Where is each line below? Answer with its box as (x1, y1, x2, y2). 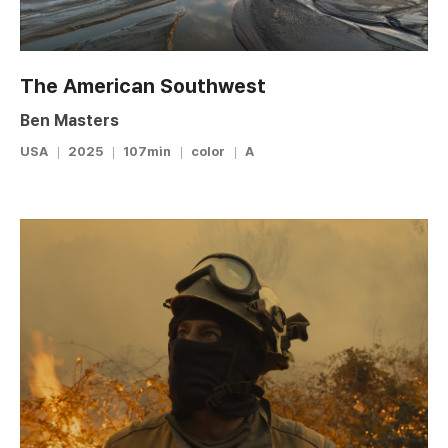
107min (123, 143, 171, 159)
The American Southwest (20, 73, 266, 98)
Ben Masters (20, 110, 119, 130)
